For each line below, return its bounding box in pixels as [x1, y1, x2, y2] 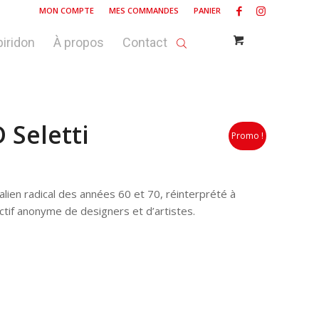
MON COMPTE [39, 5, 94, 16]
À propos [53, 35, 105, 50]
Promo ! [231, 130, 263, 142]
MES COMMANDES [109, 5, 179, 16]
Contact [122, 35, 168, 50]
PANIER [194, 5, 221, 16]
